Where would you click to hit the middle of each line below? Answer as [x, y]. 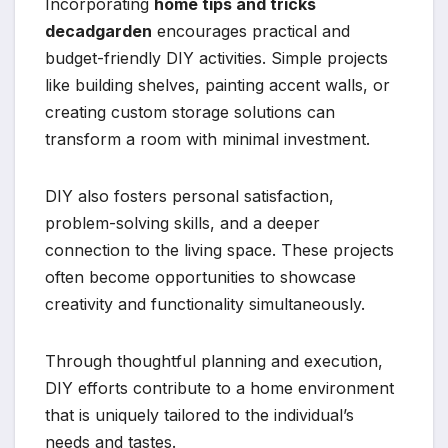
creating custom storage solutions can [190, 111]
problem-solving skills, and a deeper [182, 222]
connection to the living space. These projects [219, 249]
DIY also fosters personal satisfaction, [189, 195]
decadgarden [98, 30]
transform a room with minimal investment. [207, 138]
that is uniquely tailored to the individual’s [199, 414]
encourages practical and [251, 30]
